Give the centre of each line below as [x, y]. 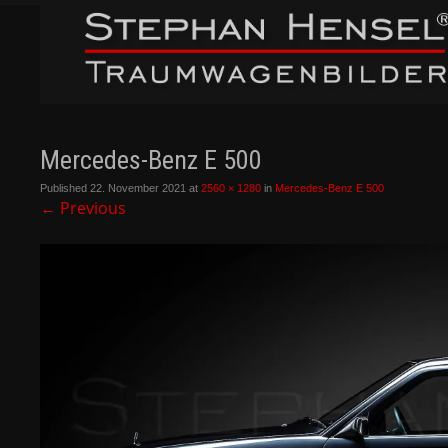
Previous [91, 207]
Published [65, 187]
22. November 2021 [138, 187]
